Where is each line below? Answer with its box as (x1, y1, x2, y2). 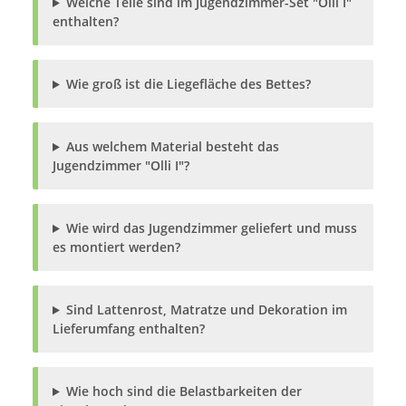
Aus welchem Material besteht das (65, 138, 279, 156)
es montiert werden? (53, 238, 180, 256)
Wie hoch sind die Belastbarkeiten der (65, 382, 302, 401)
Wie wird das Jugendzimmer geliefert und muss (65, 219, 357, 237)
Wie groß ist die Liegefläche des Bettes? (65, 75, 311, 93)
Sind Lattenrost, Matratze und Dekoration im (65, 301, 347, 319)
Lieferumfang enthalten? (53, 320, 205, 338)
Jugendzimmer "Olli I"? (53, 157, 189, 175)
